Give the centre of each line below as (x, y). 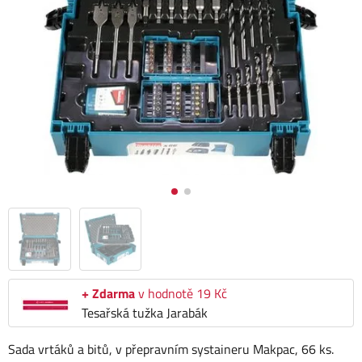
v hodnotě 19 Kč (181, 293)
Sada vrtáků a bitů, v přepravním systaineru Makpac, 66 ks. (171, 349)
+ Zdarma (108, 293)
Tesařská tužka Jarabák (145, 313)
